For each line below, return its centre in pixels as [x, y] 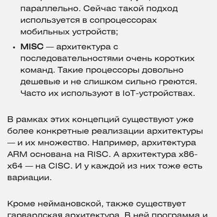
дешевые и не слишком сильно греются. [109, 82]
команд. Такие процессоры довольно [102, 71]
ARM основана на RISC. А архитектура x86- [102, 155]
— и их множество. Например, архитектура [102, 143]
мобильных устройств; [69, 32]
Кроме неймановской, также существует [97, 204]
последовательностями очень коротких [108, 59]
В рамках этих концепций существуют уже [101, 120]
